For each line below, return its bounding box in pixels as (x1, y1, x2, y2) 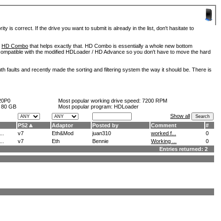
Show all (170, 113, 190, 119)
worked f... (151, 130, 176, 136)
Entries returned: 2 (159, 146, 214, 152)
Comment (151, 122, 177, 128)
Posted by (92, 122, 118, 128)
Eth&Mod (52, 130, 74, 136)
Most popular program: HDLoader (58, 104, 139, 110)
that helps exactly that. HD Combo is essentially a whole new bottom (28, 43, 192, 49)
